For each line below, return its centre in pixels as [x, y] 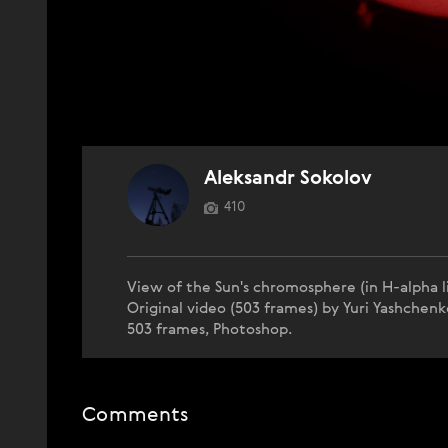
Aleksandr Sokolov [288, 178]
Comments [135, 416]
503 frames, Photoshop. [209, 329]
